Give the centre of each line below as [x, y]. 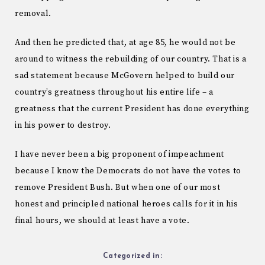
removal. [33, 14]
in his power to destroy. [63, 126]
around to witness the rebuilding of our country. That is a [131, 59]
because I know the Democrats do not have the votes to [128, 171]
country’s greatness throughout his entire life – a [114, 93]
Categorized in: [132, 256]
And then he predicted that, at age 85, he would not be [125, 43]
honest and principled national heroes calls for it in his [127, 204]
